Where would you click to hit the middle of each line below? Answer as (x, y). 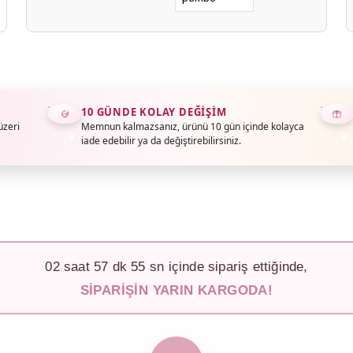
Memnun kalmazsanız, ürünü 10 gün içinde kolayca (193, 126)
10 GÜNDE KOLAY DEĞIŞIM (154, 112)
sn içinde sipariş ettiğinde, (227, 266)
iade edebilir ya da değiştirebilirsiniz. (162, 141)
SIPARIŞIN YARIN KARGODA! (176, 290)
